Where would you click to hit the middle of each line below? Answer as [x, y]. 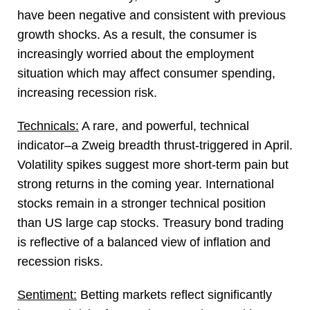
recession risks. [60, 262]
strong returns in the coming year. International [146, 184]
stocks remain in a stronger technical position [142, 204]
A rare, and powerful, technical [164, 126]
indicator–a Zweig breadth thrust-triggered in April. [155, 146]
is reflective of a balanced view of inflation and [144, 243]
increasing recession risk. [87, 93]
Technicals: [48, 126]
